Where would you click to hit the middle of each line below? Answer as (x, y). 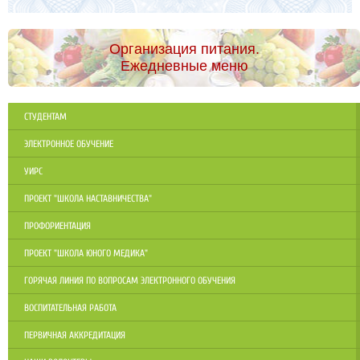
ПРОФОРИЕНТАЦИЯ (57, 226)
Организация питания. (184, 49)
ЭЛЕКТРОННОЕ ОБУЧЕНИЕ (69, 144)
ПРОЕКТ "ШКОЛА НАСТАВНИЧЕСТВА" (88, 199)
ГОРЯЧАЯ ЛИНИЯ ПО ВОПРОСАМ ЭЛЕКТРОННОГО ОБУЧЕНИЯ (130, 281)
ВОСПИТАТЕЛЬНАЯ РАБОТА (70, 308)
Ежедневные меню (184, 66)
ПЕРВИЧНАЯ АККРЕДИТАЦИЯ (75, 335)
